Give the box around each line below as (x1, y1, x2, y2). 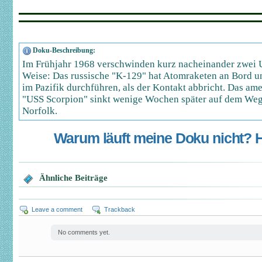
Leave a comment (32, 206, 82, 213)
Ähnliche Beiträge (39, 173, 108, 182)
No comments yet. (58, 229, 110, 236)
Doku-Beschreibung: (33, 46, 95, 54)
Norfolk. (22, 105, 57, 116)
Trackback (104, 206, 135, 213)
